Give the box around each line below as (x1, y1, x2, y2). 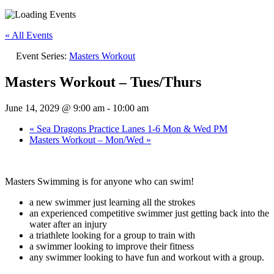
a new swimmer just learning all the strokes (29, 197, 195, 207)
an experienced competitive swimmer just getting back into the (29, 208, 269, 218)
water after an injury (29, 219, 107, 229)
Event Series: (16, 51, 69, 62)
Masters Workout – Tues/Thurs (5, 74, 201, 91)
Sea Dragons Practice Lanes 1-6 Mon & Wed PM (34, 124, 228, 134)
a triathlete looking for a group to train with (29, 230, 195, 240)
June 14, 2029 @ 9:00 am (5, 103, 105, 113)
